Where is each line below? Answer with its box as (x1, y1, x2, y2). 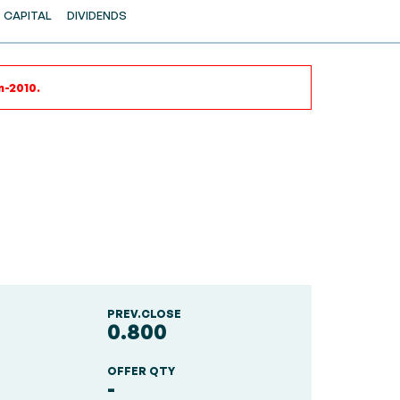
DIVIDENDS (66, 8, 127, 22)
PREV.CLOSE (106, 307, 181, 321)
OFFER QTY (106, 364, 175, 378)
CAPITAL (3, 8, 52, 22)
